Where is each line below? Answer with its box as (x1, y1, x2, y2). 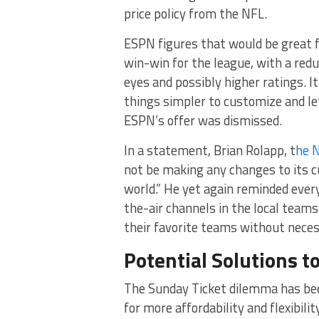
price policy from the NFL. (124, 4, 267, 23)
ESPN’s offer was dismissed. (124, 110, 282, 130)
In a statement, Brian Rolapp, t (124, 140, 296, 160)
